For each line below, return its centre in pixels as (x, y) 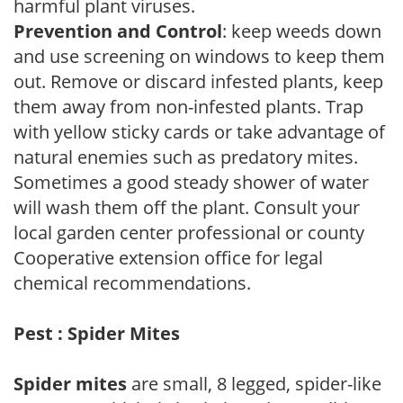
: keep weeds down (302, 31)
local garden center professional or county (189, 232)
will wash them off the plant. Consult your (187, 207)
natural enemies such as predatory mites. (186, 157)
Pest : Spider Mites (97, 333)
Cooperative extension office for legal (168, 257)
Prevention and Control (118, 31)
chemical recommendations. (132, 282)
